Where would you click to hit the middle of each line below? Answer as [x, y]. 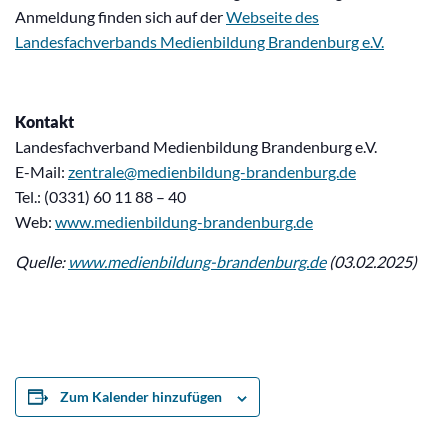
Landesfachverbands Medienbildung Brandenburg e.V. [199, 42]
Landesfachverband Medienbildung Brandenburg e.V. [196, 147]
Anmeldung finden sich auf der [120, 17]
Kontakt [44, 122]
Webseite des [272, 17]
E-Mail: [41, 172]
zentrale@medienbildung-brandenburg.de [212, 172]
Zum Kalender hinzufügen [141, 397]
